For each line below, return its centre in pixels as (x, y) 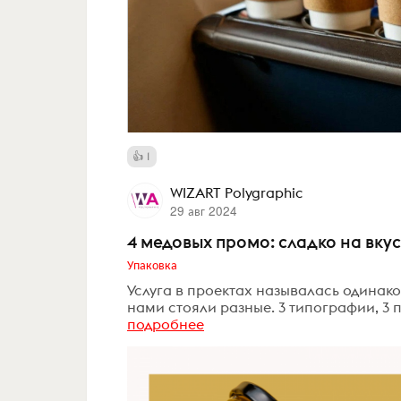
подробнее (166, 324)
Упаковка (152, 264)
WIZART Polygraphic (236, 193)
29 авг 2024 (203, 211)
